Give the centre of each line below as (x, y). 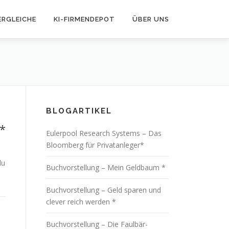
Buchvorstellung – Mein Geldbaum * (106, 167)
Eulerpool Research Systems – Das (104, 133)
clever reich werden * (81, 202)
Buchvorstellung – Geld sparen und (104, 190)
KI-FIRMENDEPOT (84, 19)
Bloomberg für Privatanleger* (95, 145)
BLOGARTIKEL (79, 111)
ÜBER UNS (151, 19)
